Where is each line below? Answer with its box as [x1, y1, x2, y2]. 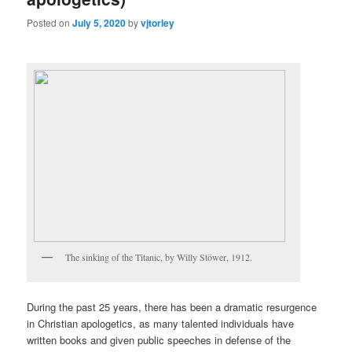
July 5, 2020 [72, 16, 126, 31]
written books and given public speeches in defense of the [27, 332, 291, 347]
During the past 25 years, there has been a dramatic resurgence [27, 299, 317, 314]
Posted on [27, 16, 73, 30]
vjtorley [141, 16, 175, 31]
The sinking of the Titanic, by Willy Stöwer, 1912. [65, 251, 253, 264]
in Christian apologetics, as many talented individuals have [27, 315, 295, 331]
